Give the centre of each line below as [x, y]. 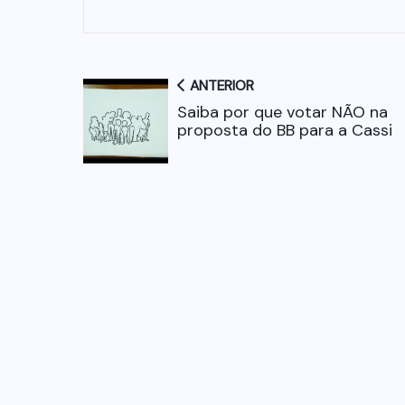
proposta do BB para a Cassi [285, 131]
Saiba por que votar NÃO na [283, 113]
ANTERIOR [220, 86]
